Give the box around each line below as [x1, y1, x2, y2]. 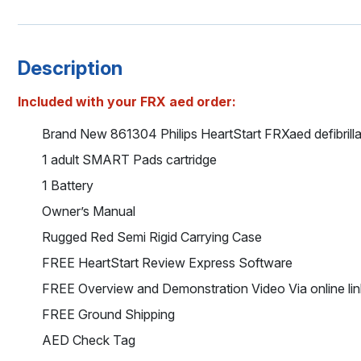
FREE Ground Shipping [42, 306, 175, 323]
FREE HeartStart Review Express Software [42, 255, 293, 272]
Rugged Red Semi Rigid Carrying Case [42, 229, 262, 246]
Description [18, 56, 122, 81]
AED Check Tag [42, 332, 135, 349]
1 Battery [42, 177, 93, 194]
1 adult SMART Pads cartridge [42, 151, 217, 168]
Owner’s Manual [42, 203, 135, 220]
